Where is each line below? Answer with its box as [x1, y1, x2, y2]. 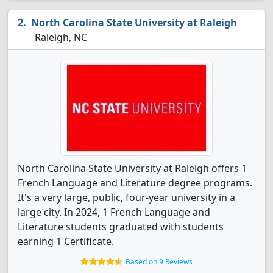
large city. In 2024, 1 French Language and [18, 205, 210, 219]
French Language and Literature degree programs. [18, 176, 252, 190]
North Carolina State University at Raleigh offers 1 [18, 161, 247, 175]
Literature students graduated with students [18, 220, 224, 233]
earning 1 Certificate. [18, 235, 114, 248]
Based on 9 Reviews [126, 257, 193, 267]
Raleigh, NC [32, 30, 87, 44]
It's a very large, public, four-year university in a [18, 191, 235, 204]
